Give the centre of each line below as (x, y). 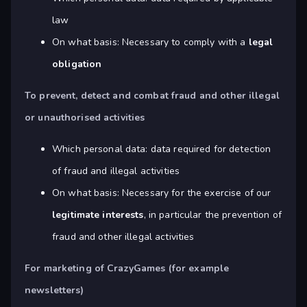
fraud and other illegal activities (123, 237)
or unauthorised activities (85, 118)
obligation (77, 64)
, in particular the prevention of (212, 215)
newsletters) (54, 291)
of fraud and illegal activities (116, 171)
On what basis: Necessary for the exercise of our (162, 193)
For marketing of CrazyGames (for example (127, 269)
